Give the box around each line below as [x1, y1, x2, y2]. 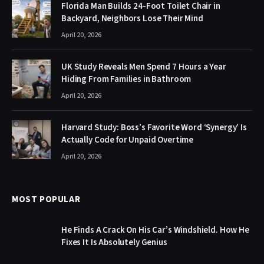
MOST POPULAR [12, 193, 81, 206]
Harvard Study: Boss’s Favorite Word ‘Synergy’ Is [61, 121, 247, 134]
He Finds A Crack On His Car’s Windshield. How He [61, 223, 249, 236]
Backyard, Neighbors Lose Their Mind [61, 12, 203, 25]
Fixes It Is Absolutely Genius [61, 236, 167, 249]
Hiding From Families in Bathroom [61, 72, 192, 85]
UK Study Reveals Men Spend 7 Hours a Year [61, 60, 226, 73]
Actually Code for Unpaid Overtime [61, 133, 194, 146]
